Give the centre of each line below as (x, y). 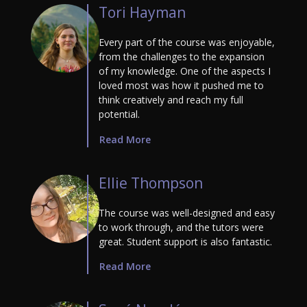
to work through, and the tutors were (181, 227)
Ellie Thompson (151, 183)
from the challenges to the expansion (182, 56)
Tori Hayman (142, 12)
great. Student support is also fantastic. (185, 241)
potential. (119, 114)
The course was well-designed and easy (187, 212)
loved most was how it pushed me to (181, 85)
